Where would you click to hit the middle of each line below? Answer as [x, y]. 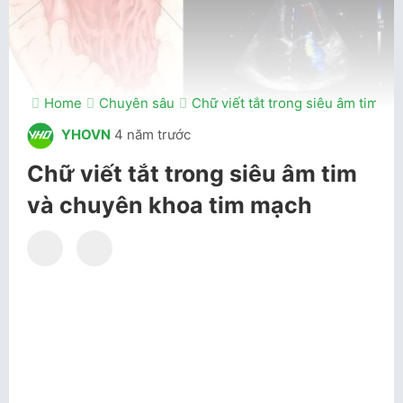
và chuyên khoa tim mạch [170, 205]
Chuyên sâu [137, 103]
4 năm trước [152, 135]
